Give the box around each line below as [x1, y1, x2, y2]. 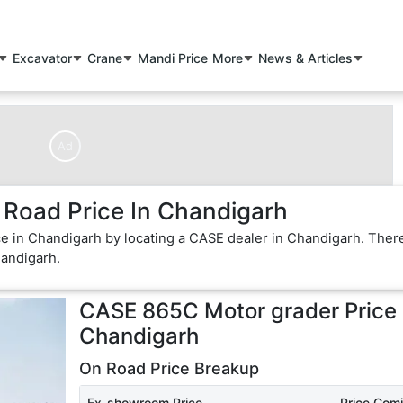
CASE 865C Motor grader [78, 298, 339, 325]
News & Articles [258, 50, 354, 67]
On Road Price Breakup [78, 359, 259, 379]
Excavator [13, 50, 73, 67]
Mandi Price [138, 50, 209, 67]
